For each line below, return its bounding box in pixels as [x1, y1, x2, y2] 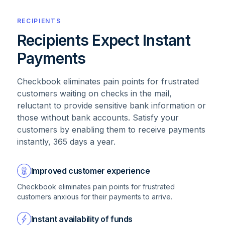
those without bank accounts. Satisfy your [17, 113, 179, 123]
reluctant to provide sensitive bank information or [17, 100, 206, 111]
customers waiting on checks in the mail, [17, 88, 172, 99]
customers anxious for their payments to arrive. [17, 192, 172, 201]
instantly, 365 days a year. [17, 137, 116, 147]
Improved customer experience [31, 166, 150, 176]
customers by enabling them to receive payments [17, 125, 205, 135]
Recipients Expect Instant [17, 31, 190, 50]
